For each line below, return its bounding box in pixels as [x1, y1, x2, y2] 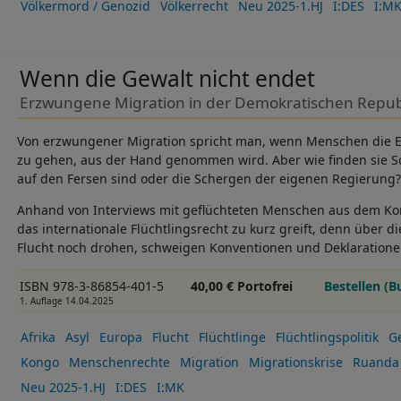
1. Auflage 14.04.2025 [19, 295, 114, 308]
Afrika [20, 328, 55, 346]
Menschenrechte [68, 353, 170, 371]
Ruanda [352, 353, 399, 371]
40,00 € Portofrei [191, 277, 294, 295]
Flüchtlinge [198, 328, 266, 346]
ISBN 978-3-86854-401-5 [19, 277, 164, 295]
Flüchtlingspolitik [275, 328, 379, 346]
